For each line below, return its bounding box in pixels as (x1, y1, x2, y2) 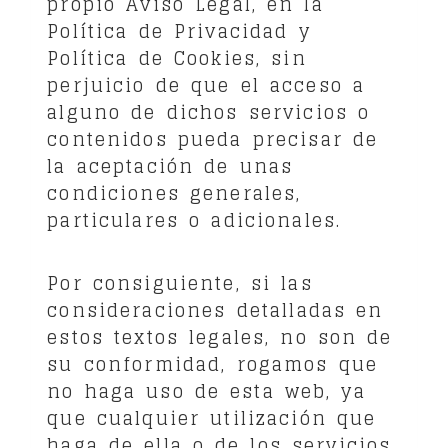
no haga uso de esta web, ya (47, 374, 366, 407)
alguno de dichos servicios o (47, 95, 371, 128)
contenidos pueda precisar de (47, 122, 379, 155)
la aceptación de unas (47, 149, 294, 182)
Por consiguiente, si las (47, 266, 313, 299)
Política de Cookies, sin (47, 41, 307, 74)
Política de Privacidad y (47, 14, 311, 47)
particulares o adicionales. (47, 203, 342, 236)
